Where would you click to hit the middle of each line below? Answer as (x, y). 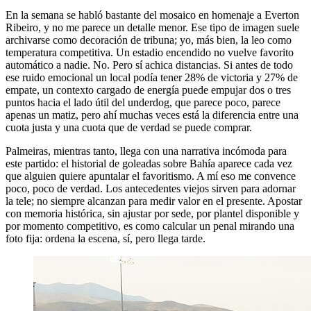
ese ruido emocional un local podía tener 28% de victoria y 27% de (152, 78)
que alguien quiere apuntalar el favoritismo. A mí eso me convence (151, 176)
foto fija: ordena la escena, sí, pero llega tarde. (106, 239)
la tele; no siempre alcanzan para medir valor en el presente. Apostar (154, 201)
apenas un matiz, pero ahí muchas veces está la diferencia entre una (152, 115)
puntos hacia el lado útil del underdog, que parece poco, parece (143, 103)
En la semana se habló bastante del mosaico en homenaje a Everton (152, 15)
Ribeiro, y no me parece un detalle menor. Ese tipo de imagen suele (152, 28)
